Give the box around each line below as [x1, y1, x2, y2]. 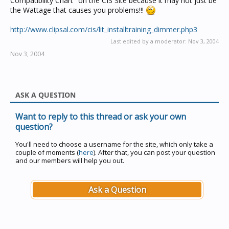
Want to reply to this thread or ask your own [15, 111, 186, 122]
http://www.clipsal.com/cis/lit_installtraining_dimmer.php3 [10, 25, 197, 34]
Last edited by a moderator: [110, 37, 188, 45]
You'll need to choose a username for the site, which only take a [15, 140, 213, 149]
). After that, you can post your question [94, 148, 215, 157]
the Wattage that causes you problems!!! [10, 5, 146, 15]
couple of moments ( [15, 148, 79, 157]
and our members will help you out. [15, 156, 124, 165]
